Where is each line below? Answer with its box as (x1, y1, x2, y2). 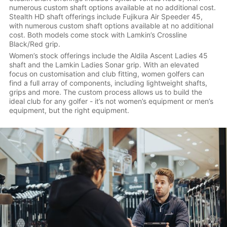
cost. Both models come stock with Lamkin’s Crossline (9, 30, 187, 39)
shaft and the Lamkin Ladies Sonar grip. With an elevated (9, 60, 199, 69)
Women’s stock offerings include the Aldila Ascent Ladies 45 (9, 51, 208, 60)
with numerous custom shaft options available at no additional (9, 21, 213, 30)
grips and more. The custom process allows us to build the (9, 87, 202, 96)
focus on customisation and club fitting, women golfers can (9, 69, 204, 78)
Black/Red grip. (9, 39, 60, 48)
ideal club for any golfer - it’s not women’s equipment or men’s (9, 96, 213, 105)
